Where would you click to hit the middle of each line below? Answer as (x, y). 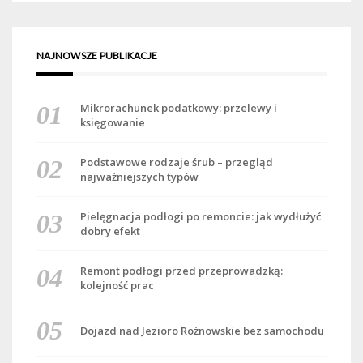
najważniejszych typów (139, 177)
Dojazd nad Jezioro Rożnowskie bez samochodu (202, 331)
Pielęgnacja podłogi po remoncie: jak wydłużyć (200, 217)
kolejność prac (117, 286)
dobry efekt (110, 231)
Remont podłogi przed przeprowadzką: (181, 271)
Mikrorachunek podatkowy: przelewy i (178, 108)
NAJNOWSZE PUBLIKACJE (97, 56)
